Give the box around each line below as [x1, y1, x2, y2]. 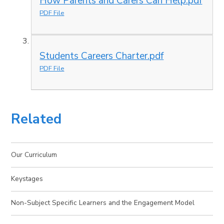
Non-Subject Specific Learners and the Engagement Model [11, 198, 195, 208]
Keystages [11, 174, 43, 184]
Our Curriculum [11, 149, 57, 159]
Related [11, 109, 62, 128]
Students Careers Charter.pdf [39, 49, 164, 62]
